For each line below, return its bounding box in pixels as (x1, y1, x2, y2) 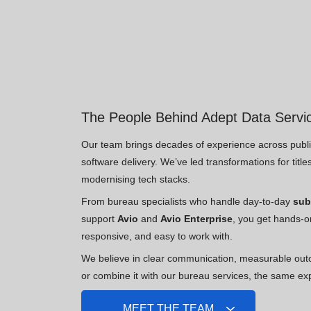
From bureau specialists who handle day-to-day (81, 196, 293, 208)
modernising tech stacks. (81, 173, 190, 185)
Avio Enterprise (160, 213, 233, 225)
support (81, 213, 117, 225)
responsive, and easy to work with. (81, 230, 233, 242)
